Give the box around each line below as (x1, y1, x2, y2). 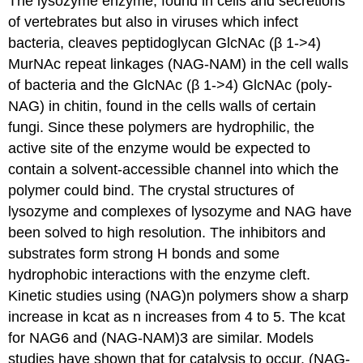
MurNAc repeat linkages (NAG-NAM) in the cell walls (8, 55, 349, 72)
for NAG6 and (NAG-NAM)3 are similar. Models (8, 329, 314, 346)
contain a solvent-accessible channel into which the (8, 160, 340, 177)
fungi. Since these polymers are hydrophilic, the (8, 118, 315, 135)
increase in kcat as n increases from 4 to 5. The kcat (8, 308, 346, 325)
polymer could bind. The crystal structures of (8, 181, 295, 199)
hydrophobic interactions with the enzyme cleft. (8, 266, 311, 283)
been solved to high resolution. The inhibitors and (8, 224, 327, 241)
